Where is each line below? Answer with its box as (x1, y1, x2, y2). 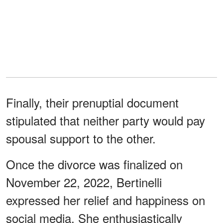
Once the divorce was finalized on (6, 155, 183, 173)
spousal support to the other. (6, 129, 156, 147)
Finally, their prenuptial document (6, 93, 179, 111)
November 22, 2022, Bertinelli (6, 173, 162, 191)
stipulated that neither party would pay (6, 111, 205, 129)
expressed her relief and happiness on (6, 191, 205, 209)
